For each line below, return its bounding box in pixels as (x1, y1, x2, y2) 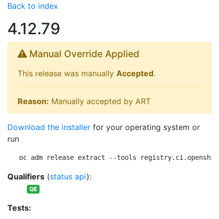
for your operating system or (90, 122, 200, 132)
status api (50, 172, 87, 181)
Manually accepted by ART (49, 96, 151, 106)
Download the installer (7, 122, 90, 132)
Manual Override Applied (27, 48, 139, 60)
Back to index (7, 1, 58, 11)
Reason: (18, 96, 49, 106)
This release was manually (18, 68, 116, 78)
